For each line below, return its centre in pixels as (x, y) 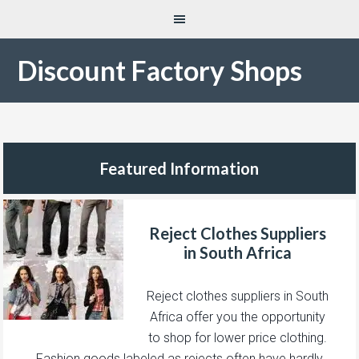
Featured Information (179, 168)
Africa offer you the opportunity (237, 317)
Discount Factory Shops (160, 70)
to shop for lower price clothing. (237, 337)
